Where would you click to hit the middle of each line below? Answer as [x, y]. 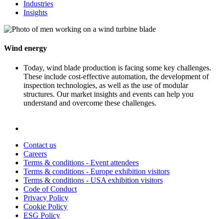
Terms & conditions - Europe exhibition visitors [97, 171]
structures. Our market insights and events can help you [109, 94]
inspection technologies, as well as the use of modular [106, 85]
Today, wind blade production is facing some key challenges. [117, 67]
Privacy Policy [46, 197]
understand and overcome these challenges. [90, 103]
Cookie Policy [45, 206]
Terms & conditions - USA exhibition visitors [93, 180]
